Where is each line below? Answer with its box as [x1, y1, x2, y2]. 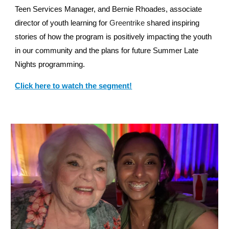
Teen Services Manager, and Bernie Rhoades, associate [15, 4, 202, 13]
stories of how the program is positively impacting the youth [15, 32, 212, 41]
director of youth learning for [15, 18, 108, 27]
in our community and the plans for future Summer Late [15, 45, 199, 55]
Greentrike [109, 18, 145, 27]
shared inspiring [145, 18, 200, 27]
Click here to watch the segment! [15, 81, 132, 90]
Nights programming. [15, 59, 87, 68]
